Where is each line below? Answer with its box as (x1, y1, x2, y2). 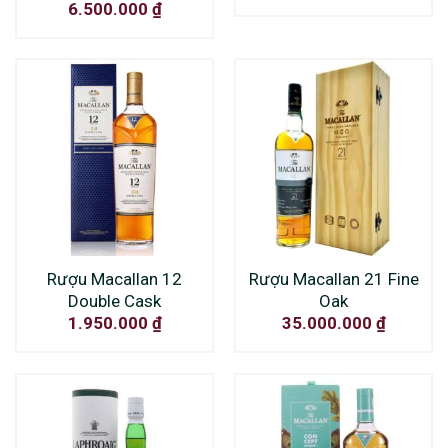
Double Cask (68, 291, 161, 312)
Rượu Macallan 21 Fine (248, 269, 419, 290)
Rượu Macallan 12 (47, 269, 182, 290)
